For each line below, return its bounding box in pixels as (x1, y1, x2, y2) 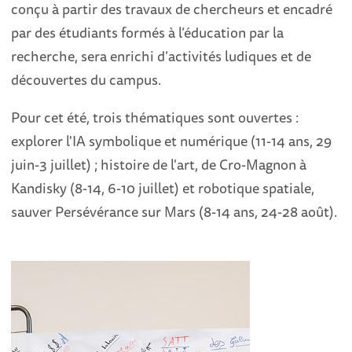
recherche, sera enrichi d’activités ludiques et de (11, 45, 312, 67)
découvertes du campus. (11, 68, 162, 90)
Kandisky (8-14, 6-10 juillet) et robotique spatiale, (11, 177, 315, 199)
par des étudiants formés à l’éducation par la (11, 21, 284, 43)
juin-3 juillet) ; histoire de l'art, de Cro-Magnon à (11, 153, 307, 175)
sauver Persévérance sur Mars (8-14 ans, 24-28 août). (11, 200, 338, 222)
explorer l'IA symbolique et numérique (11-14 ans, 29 (11, 130, 332, 152)
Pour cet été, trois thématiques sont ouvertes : (11, 106, 300, 128)
